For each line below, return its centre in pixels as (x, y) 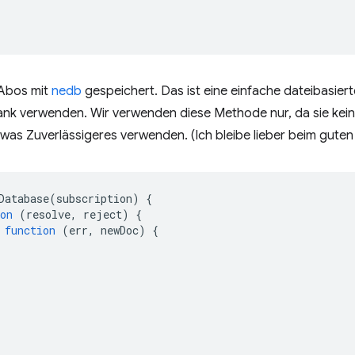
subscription (94, 198)
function (30, 230)
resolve (48, 214)
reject (103, 214)
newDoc (120, 230)
